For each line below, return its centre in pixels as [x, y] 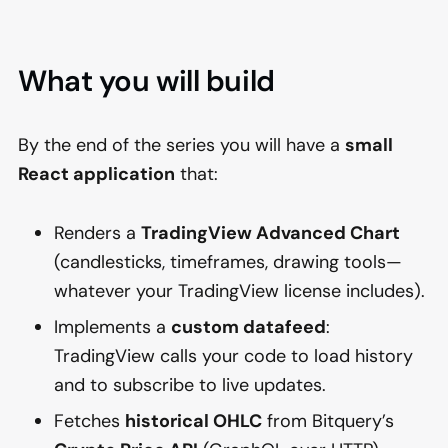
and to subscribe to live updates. [190, 384]
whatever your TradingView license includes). [239, 290]
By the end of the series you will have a [181, 144]
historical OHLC [193, 421]
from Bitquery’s [328, 421]
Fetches [89, 421]
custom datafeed [248, 326]
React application [96, 173]
